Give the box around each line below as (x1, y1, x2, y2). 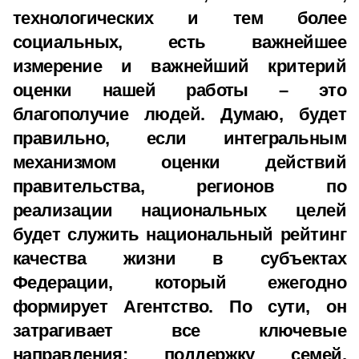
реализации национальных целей (13, 200, 346, 220)
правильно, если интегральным (13, 128, 346, 148)
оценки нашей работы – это (13, 80, 346, 100)
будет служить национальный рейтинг (13, 224, 346, 244)
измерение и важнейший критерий (13, 56, 346, 76)
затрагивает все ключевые (13, 321, 346, 341)
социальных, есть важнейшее (13, 32, 346, 52)
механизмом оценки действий (13, 152, 346, 172)
